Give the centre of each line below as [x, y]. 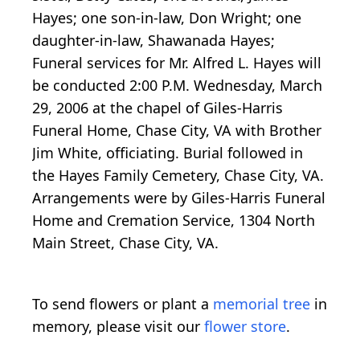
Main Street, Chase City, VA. [125, 243]
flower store [245, 327]
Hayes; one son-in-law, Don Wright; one [167, 18]
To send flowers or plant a [123, 304]
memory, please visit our [118, 327]
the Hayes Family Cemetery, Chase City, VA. [178, 176]
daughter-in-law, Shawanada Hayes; [153, 41]
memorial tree [262, 304]
